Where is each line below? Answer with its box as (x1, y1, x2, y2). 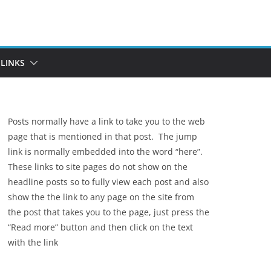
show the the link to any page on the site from (8, 191, 194, 203)
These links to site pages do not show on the (8, 161, 188, 172)
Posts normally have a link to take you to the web (8, 116, 205, 127)
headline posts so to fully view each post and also (8, 176, 209, 188)
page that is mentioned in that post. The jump (8, 131, 197, 142)
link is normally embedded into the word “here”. (8, 146, 203, 157)
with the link (8, 237, 58, 248)
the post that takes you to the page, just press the (8, 206, 209, 218)
